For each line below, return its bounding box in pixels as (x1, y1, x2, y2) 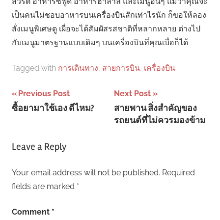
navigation (11, 107, 80, 124)
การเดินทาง (58, 63, 98, 73)
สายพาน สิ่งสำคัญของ (114, 102, 197, 113)
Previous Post (18, 89, 70, 99)
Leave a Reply (12, 140, 66, 153)
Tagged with (12, 63, 58, 73)
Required (162, 168, 195, 178)
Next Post (114, 89, 151, 99)
